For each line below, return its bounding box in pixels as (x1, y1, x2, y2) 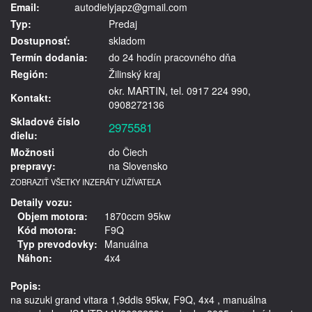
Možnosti (10, 144, 54, 159)
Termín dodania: (10, 49, 88, 64)
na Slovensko (109, 158, 168, 173)
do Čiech (109, 144, 148, 159)
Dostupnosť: (10, 33, 70, 47)
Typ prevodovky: (17, 236, 97, 251)
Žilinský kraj (109, 66, 160, 81)
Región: (10, 66, 48, 81)
